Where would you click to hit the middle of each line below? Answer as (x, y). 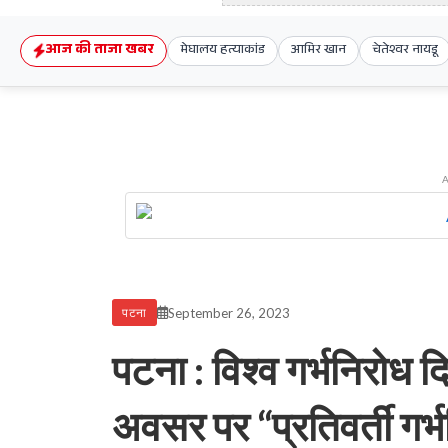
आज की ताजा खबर (99, 51)
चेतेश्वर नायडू (405, 51)
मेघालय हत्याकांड (222, 51)
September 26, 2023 (228, 312)
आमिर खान (318, 51)
